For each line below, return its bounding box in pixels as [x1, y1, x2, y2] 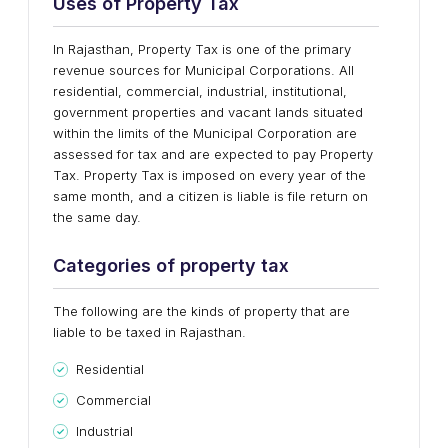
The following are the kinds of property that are [53, 303, 350, 319]
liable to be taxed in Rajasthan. [53, 324, 246, 340]
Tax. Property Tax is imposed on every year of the [53, 167, 366, 183]
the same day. [53, 209, 141, 225]
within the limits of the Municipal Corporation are [53, 125, 357, 141]
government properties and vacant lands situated [53, 104, 363, 120]
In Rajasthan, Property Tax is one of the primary [53, 41, 351, 57]
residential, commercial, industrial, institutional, [53, 83, 347, 99]
